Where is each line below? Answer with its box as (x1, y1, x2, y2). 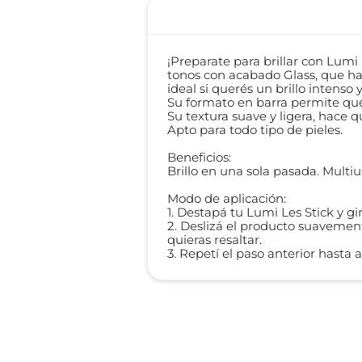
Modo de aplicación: (167, 191, 287, 206)
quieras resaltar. (167, 232, 263, 247)
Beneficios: (167, 149, 232, 165)
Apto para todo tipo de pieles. (167, 122, 343, 137)
